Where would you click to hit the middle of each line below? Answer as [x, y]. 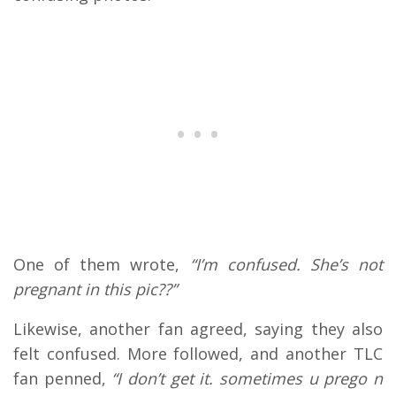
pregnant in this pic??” [95, 289]
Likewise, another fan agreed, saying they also [198, 328]
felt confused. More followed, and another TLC [198, 353]
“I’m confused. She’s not [286, 264]
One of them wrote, [102, 264]
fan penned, [63, 378]
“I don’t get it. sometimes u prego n [247, 378]
